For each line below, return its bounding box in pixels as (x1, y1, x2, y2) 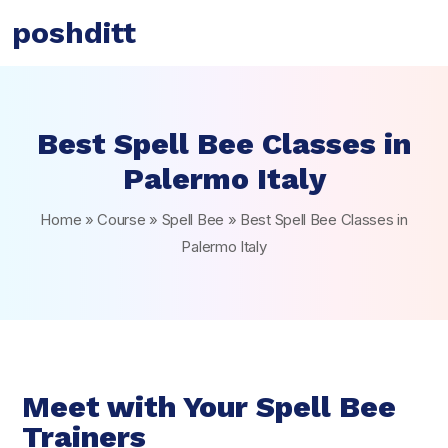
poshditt (12, 15, 136, 50)
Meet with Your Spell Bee (22, 389, 396, 424)
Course (97, 210, 146, 229)
